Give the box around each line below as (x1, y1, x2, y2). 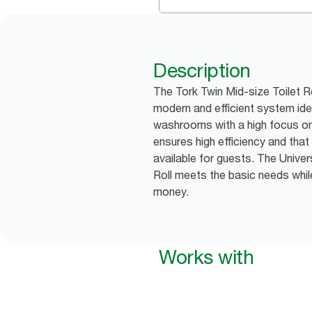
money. (153, 185, 189, 198)
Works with (159, 245, 253, 269)
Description (153, 58, 251, 82)
